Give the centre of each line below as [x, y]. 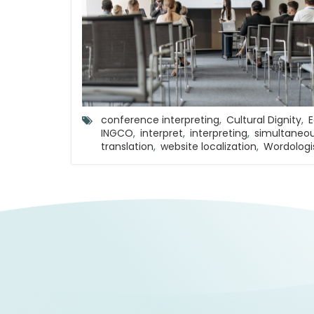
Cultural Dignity [264, 120]
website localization [209, 146]
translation [127, 146]
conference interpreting [160, 120]
